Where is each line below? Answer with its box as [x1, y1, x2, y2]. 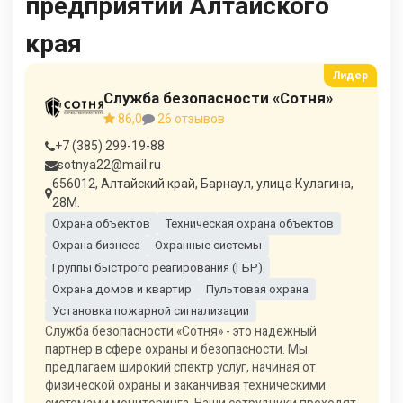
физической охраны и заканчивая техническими [45, 377, 326, 392]
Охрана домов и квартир [51, 282, 192, 296]
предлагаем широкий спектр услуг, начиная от [45, 359, 316, 374]
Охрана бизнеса [51, 238, 140, 253]
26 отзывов [155, 111, 225, 126]
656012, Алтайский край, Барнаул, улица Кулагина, [52, 176, 354, 192]
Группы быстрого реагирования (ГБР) [51, 260, 263, 274]
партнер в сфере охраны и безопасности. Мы [45, 341, 308, 356]
